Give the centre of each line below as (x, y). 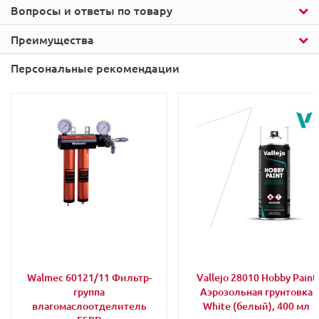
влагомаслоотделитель (89, 306)
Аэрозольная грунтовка (256, 292)
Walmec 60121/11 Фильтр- (89, 278)
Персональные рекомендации (95, 68)
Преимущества (52, 40)
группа (89, 292)
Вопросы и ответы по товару (91, 10)
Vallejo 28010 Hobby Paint (256, 278)
